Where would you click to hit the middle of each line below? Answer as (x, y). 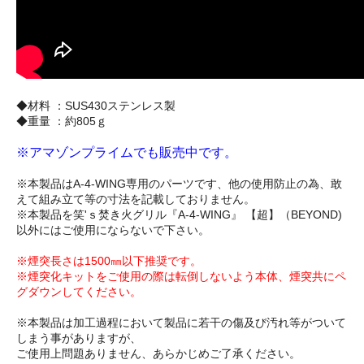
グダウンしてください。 (79, 292)
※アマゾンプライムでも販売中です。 (127, 153)
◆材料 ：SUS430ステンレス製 (96, 106)
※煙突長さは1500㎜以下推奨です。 (109, 261)
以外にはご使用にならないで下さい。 (113, 230)
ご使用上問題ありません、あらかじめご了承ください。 (158, 354)
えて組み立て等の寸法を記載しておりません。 (136, 199)
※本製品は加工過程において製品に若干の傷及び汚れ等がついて (181, 323)
